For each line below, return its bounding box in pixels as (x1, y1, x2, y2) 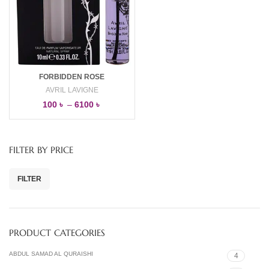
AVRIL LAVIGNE (45, 86, 98, 95)
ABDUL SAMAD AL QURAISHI (9, 250, 93, 258)
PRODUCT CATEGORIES (9, 227, 105, 239)
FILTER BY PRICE (9, 144, 73, 156)
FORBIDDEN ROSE (39, 73, 105, 82)
